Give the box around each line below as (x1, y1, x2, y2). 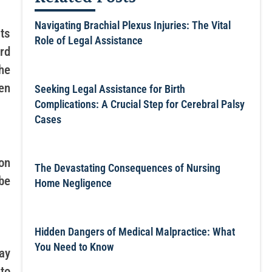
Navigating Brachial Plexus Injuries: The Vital (34, 19, 231, 32)
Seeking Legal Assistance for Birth (34, 83, 185, 95)
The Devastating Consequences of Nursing (34, 161, 220, 174)
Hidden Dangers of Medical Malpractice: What (34, 225, 235, 238)
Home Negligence (34, 177, 112, 189)
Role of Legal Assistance (34, 34, 143, 47)
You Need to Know (34, 240, 114, 253)
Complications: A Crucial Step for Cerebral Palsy (34, 98, 245, 110)
